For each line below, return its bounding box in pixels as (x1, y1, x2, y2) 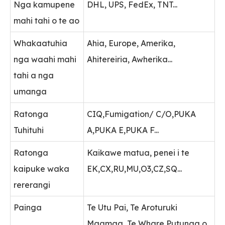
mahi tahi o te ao (14, 16, 80, 26)
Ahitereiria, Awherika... (87, 54, 173, 64)
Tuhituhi (14, 125, 44, 135)
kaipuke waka (14, 164, 70, 174)
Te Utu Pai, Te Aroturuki (87, 202, 178, 212)
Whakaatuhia (14, 38, 68, 48)
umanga (14, 86, 47, 96)
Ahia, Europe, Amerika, (87, 38, 176, 48)
